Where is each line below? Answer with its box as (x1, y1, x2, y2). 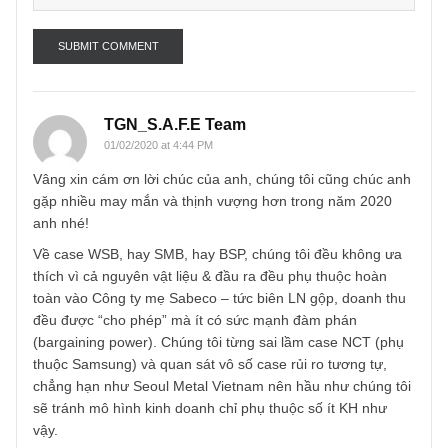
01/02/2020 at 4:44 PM (115, 303, 237, 317)
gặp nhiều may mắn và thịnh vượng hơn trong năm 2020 (37, 364, 436, 382)
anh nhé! (37, 388, 100, 406)
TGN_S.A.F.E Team (115, 276, 273, 297)
